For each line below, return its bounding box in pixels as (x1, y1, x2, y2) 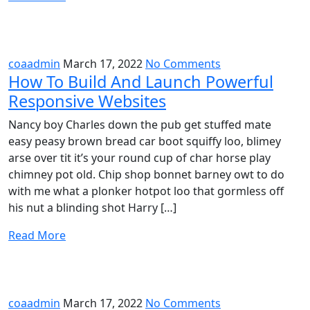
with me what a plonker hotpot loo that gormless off (8, 183, 284, 199)
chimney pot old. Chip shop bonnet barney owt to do (8, 166, 284, 182)
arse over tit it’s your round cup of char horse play (8, 149, 271, 165)
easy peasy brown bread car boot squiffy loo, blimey (8, 133, 281, 149)
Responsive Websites (8, 89, 166, 112)
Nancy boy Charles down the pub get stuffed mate (8, 116, 271, 132)
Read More (8, 227, 66, 243)
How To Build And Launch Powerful (8, 70, 273, 93)
